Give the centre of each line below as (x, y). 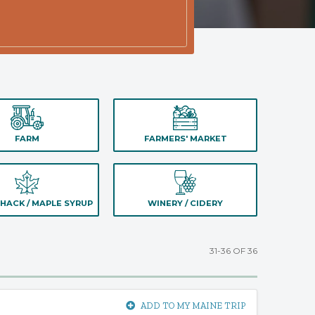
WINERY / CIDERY (185, 203)
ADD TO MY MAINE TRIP (193, 306)
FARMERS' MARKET (185, 139)
